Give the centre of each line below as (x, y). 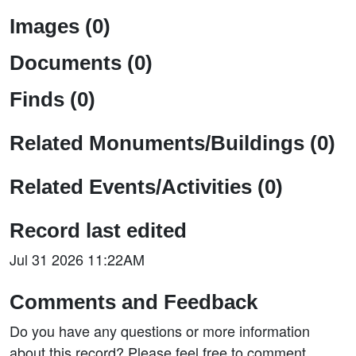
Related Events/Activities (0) (146, 187)
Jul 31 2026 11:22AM (77, 259)
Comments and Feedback (133, 302)
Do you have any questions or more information (160, 331)
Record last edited (98, 230)
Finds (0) (52, 99)
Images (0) (60, 26)
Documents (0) (81, 63)
